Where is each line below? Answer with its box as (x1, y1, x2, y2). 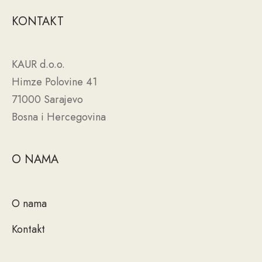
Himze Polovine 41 (12, 74, 97, 90)
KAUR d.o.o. (12, 57, 65, 73)
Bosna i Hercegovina (12, 109, 106, 125)
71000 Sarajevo (12, 92, 83, 108)
